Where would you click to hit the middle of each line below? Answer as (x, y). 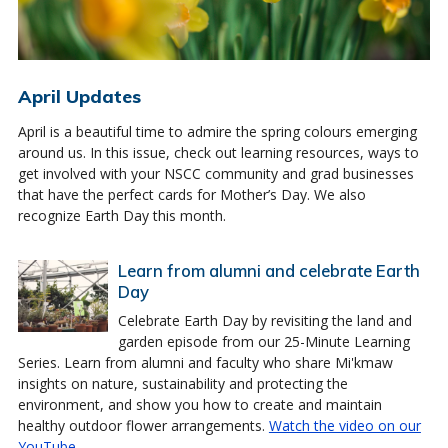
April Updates (79, 95)
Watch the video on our (344, 425)
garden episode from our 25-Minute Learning (263, 341)
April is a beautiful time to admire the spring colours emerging (217, 131)
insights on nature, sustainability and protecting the (182, 383)
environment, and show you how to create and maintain (199, 404)
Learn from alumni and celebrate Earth (268, 270)
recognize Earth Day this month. (121, 215)
